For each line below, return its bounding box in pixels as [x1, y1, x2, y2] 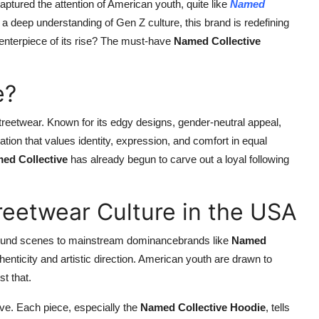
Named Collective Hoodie [140, 301, 266, 313]
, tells [266, 301, 290, 313]
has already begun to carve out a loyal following [68, 153, 289, 165]
